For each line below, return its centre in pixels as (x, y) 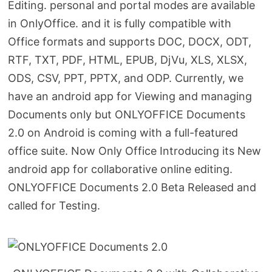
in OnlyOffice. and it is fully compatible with (120, 24)
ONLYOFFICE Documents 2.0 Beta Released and (132, 188)
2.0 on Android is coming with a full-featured (123, 133)
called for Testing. (54, 206)
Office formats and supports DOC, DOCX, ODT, (130, 42)
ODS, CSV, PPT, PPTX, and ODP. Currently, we (126, 78)
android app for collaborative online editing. (122, 169)
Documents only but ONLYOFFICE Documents (127, 115)
